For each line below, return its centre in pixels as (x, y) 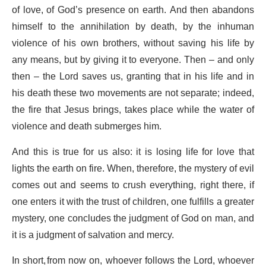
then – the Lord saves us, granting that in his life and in (133, 77)
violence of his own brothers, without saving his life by (133, 44)
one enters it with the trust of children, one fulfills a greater (133, 202)
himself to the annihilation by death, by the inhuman (133, 27)
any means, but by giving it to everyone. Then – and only (133, 60)
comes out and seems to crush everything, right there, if (133, 186)
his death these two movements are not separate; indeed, (133, 94)
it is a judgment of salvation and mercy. (94, 235)
